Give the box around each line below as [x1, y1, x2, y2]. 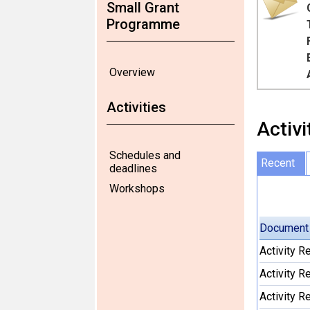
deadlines [109, 162, 157, 175]
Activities [107, 99, 166, 116]
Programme [107, 16, 180, 33]
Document [259, 221, 309, 235]
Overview [109, 66, 155, 79]
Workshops [109, 182, 165, 195]
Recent [260, 156, 295, 170]
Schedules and [109, 149, 181, 162]
